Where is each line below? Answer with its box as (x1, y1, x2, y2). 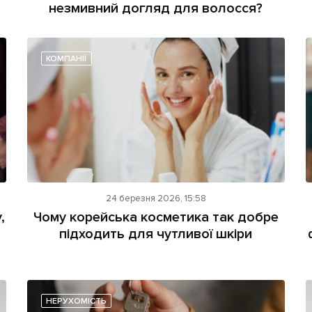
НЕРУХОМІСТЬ (45, 296, 107, 307)
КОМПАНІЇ (45, 53, 87, 64)
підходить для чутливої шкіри (59, 226, 253, 243)
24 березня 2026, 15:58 (105, 193, 206, 205)
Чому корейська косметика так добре (33, 209, 279, 226)
